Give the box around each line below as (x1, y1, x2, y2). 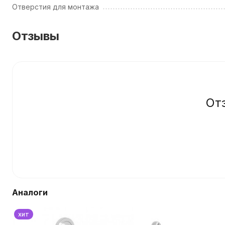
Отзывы (12, 29, 59, 43)
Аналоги (12, 187, 48, 198)
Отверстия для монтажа (12, 3, 99, 11)
